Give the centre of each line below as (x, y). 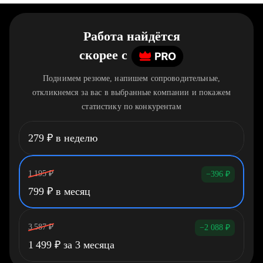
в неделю (75, 138)
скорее (99, 55)
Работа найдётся (131, 36)
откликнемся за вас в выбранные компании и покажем (131, 92)
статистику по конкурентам (131, 107)
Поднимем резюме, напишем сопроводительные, (131, 78)
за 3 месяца (87, 245)
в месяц (72, 191)
